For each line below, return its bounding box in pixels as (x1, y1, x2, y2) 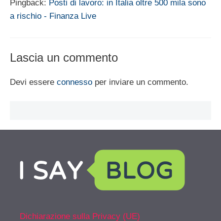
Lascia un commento (10, 50, 118, 64)
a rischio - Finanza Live (10, 11, 96, 21)
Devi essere (10, 77, 57, 87)
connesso (57, 77, 92, 87)
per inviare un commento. (92, 77, 188, 87)
